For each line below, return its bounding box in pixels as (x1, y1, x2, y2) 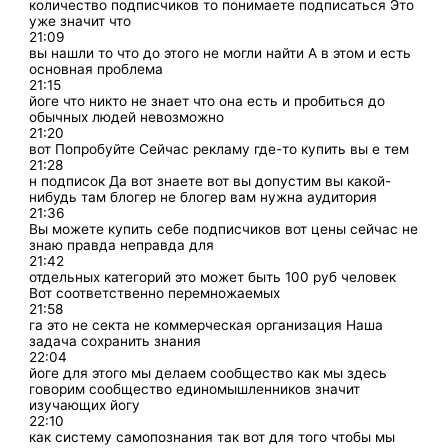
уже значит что (29, 12, 132, 29)
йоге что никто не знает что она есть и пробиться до (29, 92, 386, 109)
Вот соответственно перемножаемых (29, 284, 281, 301)
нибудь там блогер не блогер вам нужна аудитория (29, 188, 378, 205)
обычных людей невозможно (29, 108, 225, 125)
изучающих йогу (29, 396, 141, 413)
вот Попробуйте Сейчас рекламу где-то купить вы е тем (29, 140, 410, 157)
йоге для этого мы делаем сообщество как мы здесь (29, 364, 388, 381)
